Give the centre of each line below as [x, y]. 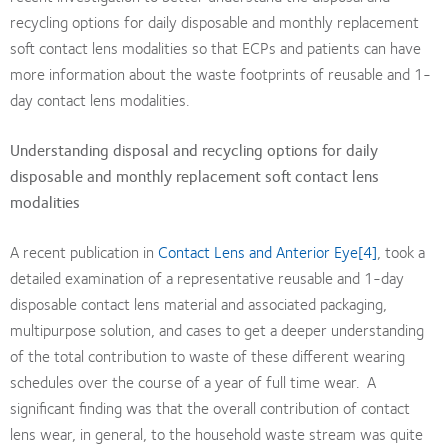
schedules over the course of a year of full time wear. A [193, 381]
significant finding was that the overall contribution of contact [210, 407]
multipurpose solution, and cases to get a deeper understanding [217, 329]
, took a [401, 251]
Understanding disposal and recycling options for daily [194, 149]
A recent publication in [84, 251]
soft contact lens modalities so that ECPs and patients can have [215, 47]
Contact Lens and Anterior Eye [258, 251]
